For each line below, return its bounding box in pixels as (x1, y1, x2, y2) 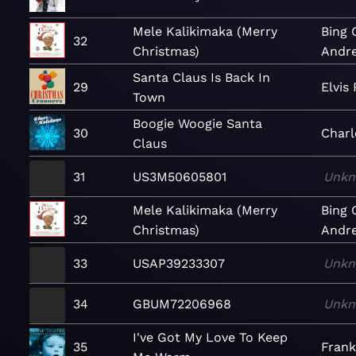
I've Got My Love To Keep (133, 329, 288, 345)
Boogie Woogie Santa (133, 115, 262, 131)
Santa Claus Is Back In (133, 69, 270, 85)
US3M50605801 (133, 168, 226, 184)
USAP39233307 (133, 255, 225, 271)
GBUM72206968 (133, 296, 231, 311)
